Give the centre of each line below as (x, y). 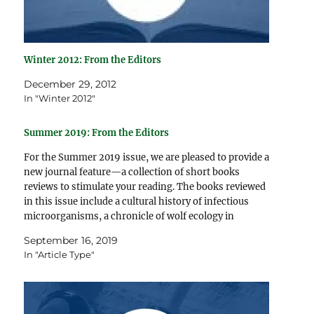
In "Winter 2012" (60, 98)
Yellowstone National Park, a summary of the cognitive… (149, 231)
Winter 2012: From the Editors (93, 60)
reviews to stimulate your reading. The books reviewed (145, 186)
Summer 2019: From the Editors (97, 132)
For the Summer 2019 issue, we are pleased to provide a (147, 157)
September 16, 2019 (71, 240)
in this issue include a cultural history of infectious (137, 201)
